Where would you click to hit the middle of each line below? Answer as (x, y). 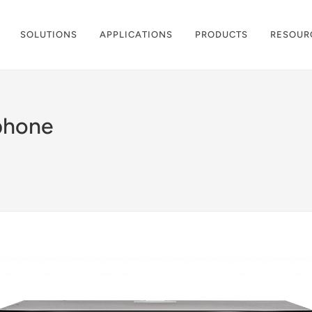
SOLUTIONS (49, 34)
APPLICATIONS (136, 34)
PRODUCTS (221, 34)
